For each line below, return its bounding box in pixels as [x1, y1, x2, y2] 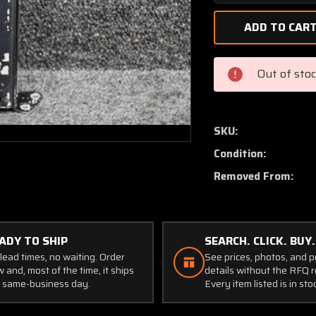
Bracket [224, 103, 265, 121]
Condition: [214, 145, 267, 162]
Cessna [224, 56, 262, 75]
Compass [224, 72, 272, 90]
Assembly [224, 119, 277, 137]
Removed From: [214, 168, 294, 185]
